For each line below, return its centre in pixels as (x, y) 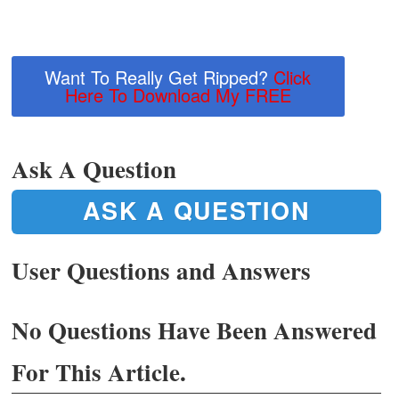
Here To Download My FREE (178, 95)
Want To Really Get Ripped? (159, 77)
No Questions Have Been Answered (194, 330)
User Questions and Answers (161, 271)
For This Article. (99, 372)
